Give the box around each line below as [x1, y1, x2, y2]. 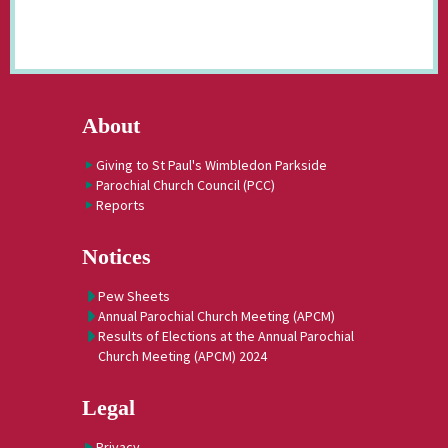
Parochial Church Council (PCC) [96, 176, 275, 195]
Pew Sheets [98, 287, 170, 306]
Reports [96, 196, 145, 215]
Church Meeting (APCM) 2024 [98, 347, 267, 366]
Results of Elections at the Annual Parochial [98, 327, 354, 346]
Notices [82, 244, 151, 270]
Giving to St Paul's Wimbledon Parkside [96, 156, 327, 175]
